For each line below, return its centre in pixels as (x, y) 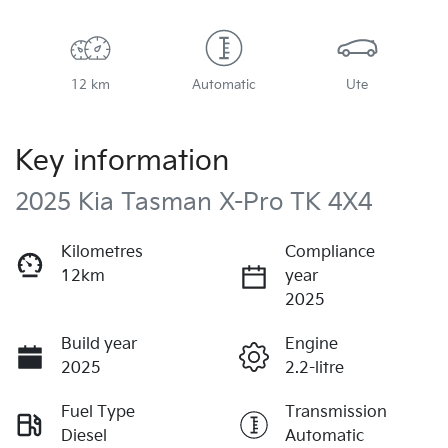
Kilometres (102, 252)
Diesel (84, 436)
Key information (122, 161)
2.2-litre (314, 368)
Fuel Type (98, 412)
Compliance (330, 252)
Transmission (336, 412)
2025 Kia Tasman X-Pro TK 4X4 (193, 202)
